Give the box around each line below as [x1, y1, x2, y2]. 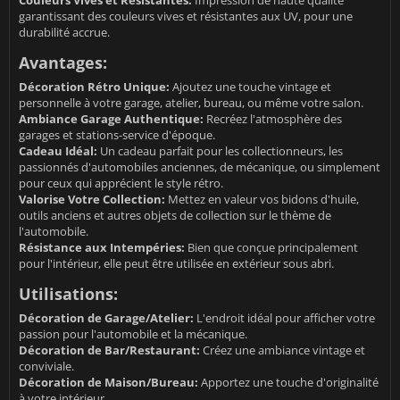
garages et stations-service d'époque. [19, 127, 215, 144]
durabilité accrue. [19, 24, 110, 41]
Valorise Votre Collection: [19, 191, 165, 208]
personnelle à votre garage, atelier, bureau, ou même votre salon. [19, 95, 363, 112]
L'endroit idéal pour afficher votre [194, 310, 375, 327]
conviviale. [19, 358, 74, 375]
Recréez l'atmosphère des [204, 111, 342, 128]
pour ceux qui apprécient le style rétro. [19, 175, 223, 192]
